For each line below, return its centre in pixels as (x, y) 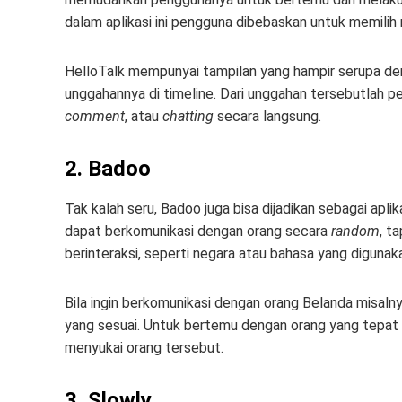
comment (95, 116)
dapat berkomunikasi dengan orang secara (198, 231)
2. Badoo (108, 169)
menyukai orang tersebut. (144, 348)
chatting (188, 116)
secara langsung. (267, 116)
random (355, 231)
